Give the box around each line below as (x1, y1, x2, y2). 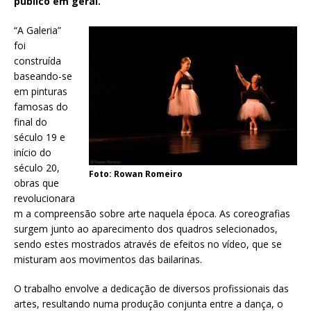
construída (14, 53, 61, 67)
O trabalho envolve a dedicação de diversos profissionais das (14, 281, 289, 295)
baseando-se (14, 69, 72, 83)
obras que (14, 176, 59, 190)
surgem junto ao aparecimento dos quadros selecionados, (14, 221, 278, 235)
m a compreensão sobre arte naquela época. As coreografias (14, 206, 290, 220)
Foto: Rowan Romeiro (89, 167, 183, 180)
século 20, (14, 160, 60, 174)
